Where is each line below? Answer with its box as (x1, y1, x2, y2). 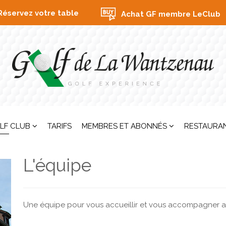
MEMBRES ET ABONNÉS (82, 122, 167, 131)
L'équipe (23, 155, 91, 176)
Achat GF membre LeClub (121, 10, 220, 19)
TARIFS (47, 122, 72, 131)
